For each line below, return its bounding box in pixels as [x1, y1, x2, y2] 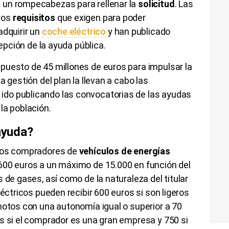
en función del [132, 159, 191, 170]
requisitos [12, 12, 57, 23]
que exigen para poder [57, 12, 146, 23]
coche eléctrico [41, 26, 106, 37]
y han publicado [106, 26, 171, 37]
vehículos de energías [79, 145, 170, 156]
